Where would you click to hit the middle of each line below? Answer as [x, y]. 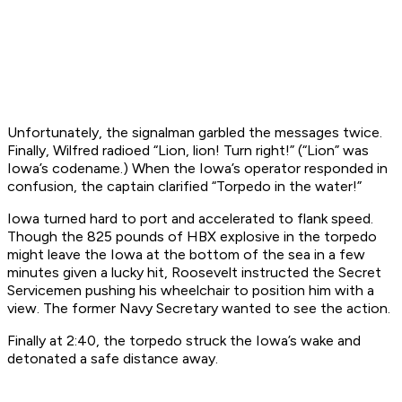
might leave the [59, 255]
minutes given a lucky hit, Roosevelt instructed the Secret [194, 273]
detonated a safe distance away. [113, 359]
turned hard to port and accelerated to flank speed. [206, 219]
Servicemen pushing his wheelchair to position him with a [191, 291]
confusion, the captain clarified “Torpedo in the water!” [184, 187]
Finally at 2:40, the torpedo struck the [131, 341]
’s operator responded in [310, 169]
